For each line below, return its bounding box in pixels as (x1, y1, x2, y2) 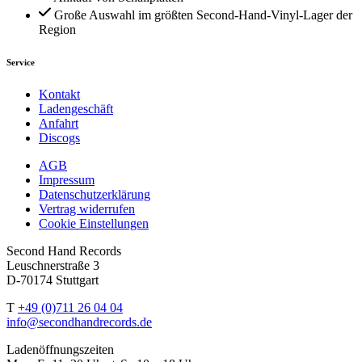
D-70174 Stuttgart (6, 272, 99, 287)
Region (39, 22, 76, 36)
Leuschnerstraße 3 (6, 258, 99, 272)
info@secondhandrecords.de (6, 314, 152, 329)
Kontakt (39, 86, 80, 101)
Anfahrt (39, 116, 78, 130)
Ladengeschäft (39, 101, 113, 116)
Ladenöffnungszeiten (6, 342, 114, 356)
